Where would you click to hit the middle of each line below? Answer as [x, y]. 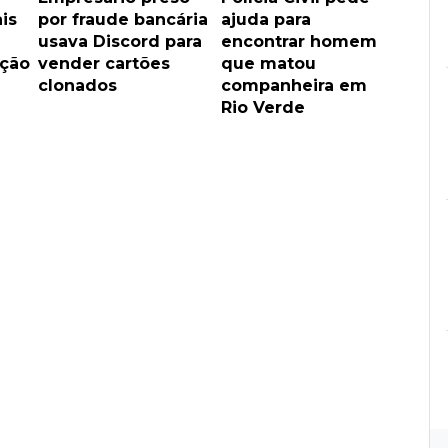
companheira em [293, 85]
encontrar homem [298, 41]
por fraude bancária [123, 19]
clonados [77, 85]
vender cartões [104, 63]
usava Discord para [120, 41]
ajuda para [265, 19]
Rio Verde [262, 107]
